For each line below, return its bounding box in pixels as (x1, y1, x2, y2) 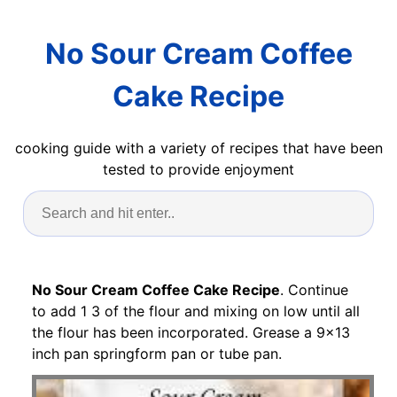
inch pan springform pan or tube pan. (32, 344, 282, 362)
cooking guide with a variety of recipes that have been (14, 138, 383, 157)
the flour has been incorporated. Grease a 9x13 (32, 323, 350, 341)
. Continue (280, 280, 348, 299)
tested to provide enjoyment (103, 160, 294, 178)
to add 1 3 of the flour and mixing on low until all (32, 301, 360, 320)
